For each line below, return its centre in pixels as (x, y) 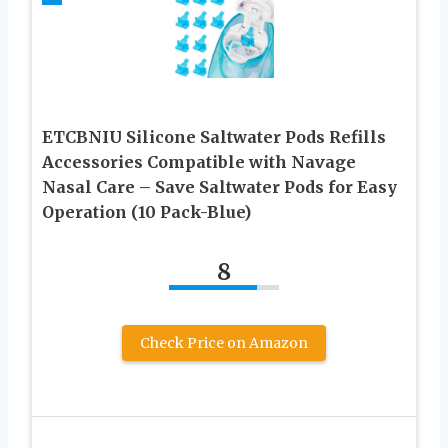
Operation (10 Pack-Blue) (146, 212)
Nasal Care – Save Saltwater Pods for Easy (219, 187)
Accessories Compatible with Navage (199, 162)
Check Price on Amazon (224, 343)
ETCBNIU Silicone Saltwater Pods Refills (214, 137)
